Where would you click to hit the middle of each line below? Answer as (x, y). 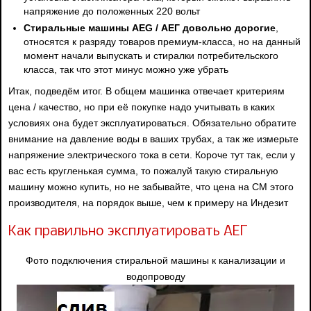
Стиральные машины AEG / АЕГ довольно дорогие (150, 27)
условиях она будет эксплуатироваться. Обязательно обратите (152, 123)
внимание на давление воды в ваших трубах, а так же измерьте (153, 138)
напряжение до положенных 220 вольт (112, 11)
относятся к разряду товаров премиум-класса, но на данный (162, 41)
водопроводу (155, 276)
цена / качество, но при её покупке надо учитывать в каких (142, 107)
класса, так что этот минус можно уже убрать (126, 69)
